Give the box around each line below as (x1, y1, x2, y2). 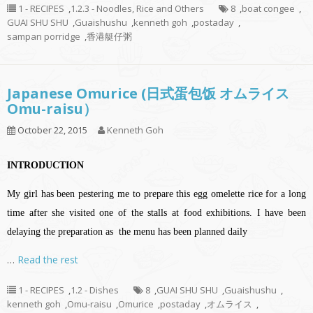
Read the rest (17, 253, 78, 267)
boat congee (242, 2, 295, 15)
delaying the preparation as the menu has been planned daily (7, 226, 247, 238)
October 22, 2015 (15, 124, 87, 137)
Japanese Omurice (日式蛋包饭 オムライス (7, 84, 289, 103)
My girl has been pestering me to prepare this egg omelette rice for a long (7, 189, 306, 200)
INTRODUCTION (7, 160, 84, 171)
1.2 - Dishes (71, 284, 119, 297)
